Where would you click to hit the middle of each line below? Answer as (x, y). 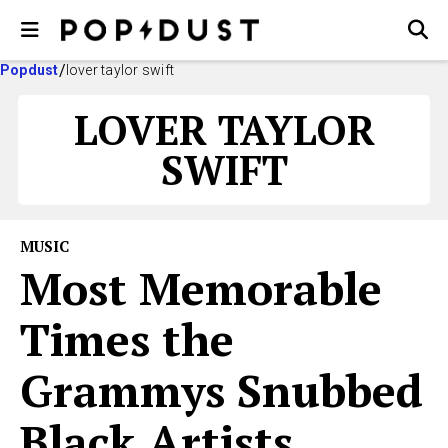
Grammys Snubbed (221, 390)
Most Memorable (201, 288)
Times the (127, 339)
